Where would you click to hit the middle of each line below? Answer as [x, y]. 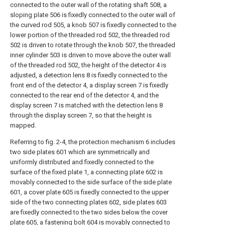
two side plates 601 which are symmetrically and [80, 152]
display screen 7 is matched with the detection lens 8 [86, 105]
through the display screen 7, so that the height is [81, 115]
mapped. [23, 125]
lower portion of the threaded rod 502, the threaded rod [90, 35]
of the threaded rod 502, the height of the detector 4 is [88, 65]
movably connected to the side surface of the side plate [91, 182]
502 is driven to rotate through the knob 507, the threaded [93, 45]
